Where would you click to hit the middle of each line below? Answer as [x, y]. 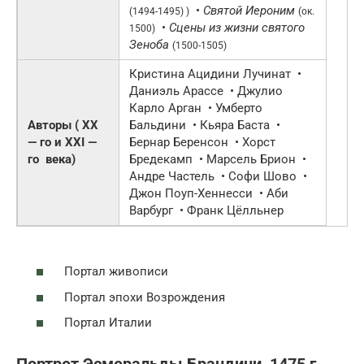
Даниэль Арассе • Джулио [206, 91]
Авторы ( [55, 125]
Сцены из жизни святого [235, 27]
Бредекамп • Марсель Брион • [218, 159]
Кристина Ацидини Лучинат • [215, 74]
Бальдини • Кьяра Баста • [205, 125]
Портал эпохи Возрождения [143, 297]
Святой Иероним [247, 10]
